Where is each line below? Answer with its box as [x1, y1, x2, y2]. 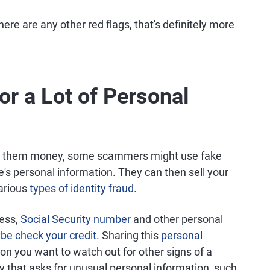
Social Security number [20, 213, 131, 225]
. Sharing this [96, 229, 161, 242]
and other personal [131, 213, 223, 225]
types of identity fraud [30, 182, 134, 195]
